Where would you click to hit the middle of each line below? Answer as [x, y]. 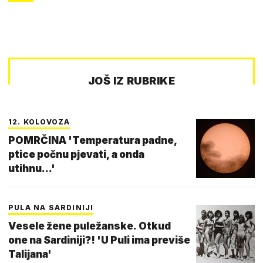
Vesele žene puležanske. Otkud [90, 226]
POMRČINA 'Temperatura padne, [93, 140]
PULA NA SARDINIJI [51, 207]
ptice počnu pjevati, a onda [76, 154]
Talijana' [30, 254]
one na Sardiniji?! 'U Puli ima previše [99, 240]
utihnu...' [32, 168]
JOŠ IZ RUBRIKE [131, 80]
